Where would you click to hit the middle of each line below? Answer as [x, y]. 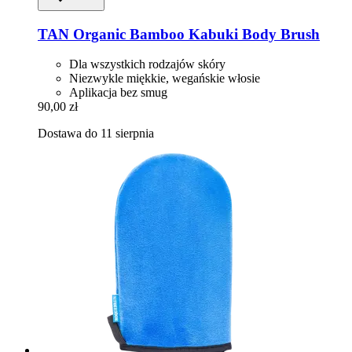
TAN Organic [82, 34]
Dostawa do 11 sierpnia [96, 134]
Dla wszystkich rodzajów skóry [147, 64]
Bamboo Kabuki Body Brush [223, 34]
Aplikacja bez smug [118, 93]
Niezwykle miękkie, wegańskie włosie [165, 79]
